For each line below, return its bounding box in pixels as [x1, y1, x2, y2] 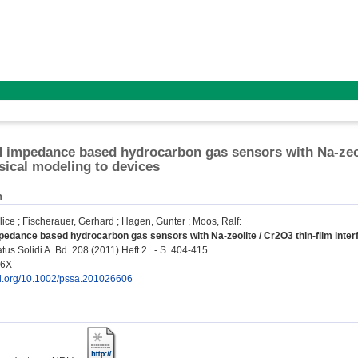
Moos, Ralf [193, 216, 239, 228]
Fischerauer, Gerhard [22, 216, 114, 228]
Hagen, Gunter [121, 216, 185, 228]
